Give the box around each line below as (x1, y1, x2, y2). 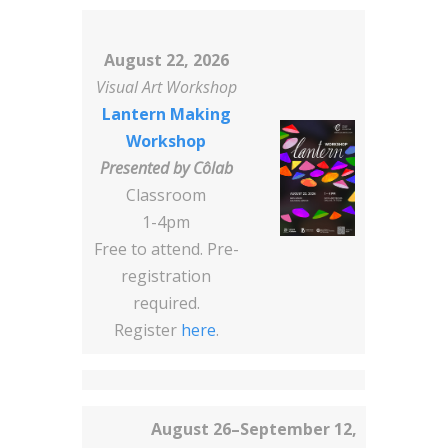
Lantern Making (101, 103, 231, 126)
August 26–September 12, (150, 418, 357, 441)
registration (121, 265, 212, 288)
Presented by (99, 157, 193, 180)
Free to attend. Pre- (93, 238, 239, 261)
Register (113, 319, 181, 342)
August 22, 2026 (103, 49, 229, 72)
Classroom (126, 184, 207, 207)
